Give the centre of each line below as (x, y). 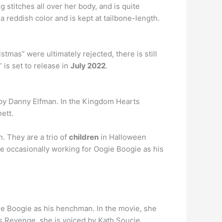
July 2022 (88, 66)
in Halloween (122, 137)
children (84, 137)
